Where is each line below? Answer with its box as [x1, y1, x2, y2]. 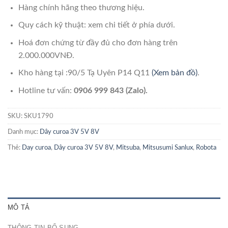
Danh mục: [8, 128, 40, 135]
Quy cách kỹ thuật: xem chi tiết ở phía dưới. [18, 21, 175, 30]
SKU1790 [24, 112, 53, 119]
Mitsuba [116, 144, 139, 151]
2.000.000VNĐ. [18, 51, 74, 60]
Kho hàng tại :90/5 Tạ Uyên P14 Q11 [18, 69, 152, 77]
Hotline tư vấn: [18, 87, 74, 95]
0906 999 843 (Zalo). [73, 87, 148, 95]
